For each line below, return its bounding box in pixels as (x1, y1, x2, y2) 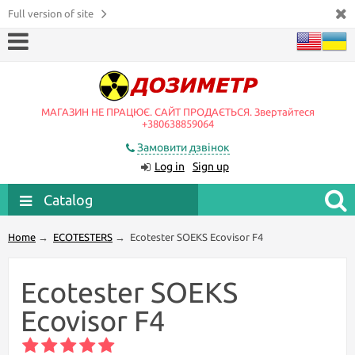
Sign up (192, 160, 229, 173)
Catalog (44, 192, 93, 208)
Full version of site (8, 8, 94, 19)
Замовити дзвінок (136, 141, 230, 154)
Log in (154, 160, 185, 173)
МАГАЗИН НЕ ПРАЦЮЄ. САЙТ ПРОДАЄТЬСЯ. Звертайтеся (40, 106, 315, 117)
